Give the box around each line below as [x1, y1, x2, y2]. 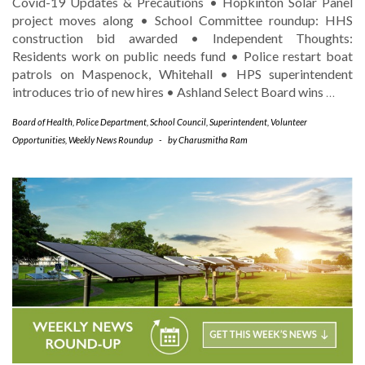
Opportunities [12, 134, 65, 145]
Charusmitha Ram [178, 134, 248, 145]
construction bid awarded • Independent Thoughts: [12, 29, 353, 46]
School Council [150, 116, 206, 127]
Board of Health [12, 116, 73, 127]
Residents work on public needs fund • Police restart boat [12, 47, 353, 64]
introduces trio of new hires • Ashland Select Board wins [12, 83, 326, 99]
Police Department [76, 116, 147, 127]
